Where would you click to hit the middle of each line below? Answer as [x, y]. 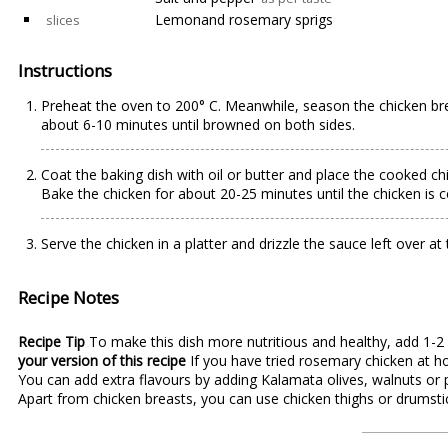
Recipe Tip [51, 341]
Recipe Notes [68, 297]
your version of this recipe [102, 360]
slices [63, 20]
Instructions [65, 70]
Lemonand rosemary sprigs [244, 19]
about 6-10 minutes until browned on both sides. [198, 124]
